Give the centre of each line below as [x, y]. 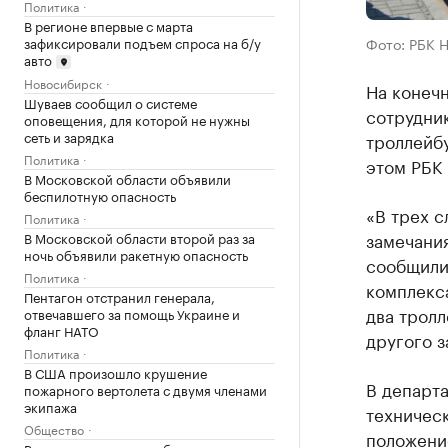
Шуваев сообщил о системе [110, 102]
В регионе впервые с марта [108, 24]
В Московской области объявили [127, 178]
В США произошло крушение [115, 372]
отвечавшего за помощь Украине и [132, 313]
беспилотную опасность [100, 195]
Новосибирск [63, 83]
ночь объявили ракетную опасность [136, 254]
